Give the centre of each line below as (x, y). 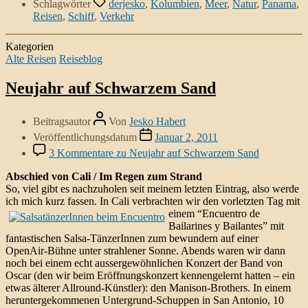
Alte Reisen (31, 58)
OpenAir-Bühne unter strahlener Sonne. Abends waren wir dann (145, 250)
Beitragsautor (63, 121)
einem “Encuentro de (214, 213)
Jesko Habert (157, 121)
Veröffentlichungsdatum (86, 137)
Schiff (81, 16)
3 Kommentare (81, 153)
